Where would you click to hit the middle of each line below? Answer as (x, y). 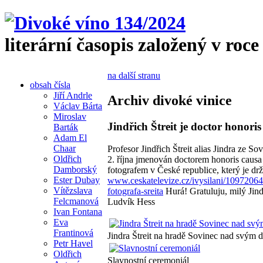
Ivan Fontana (78, 211)
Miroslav (70, 116)
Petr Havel (73, 243)
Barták (66, 127)
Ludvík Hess (131, 202)
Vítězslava (73, 190)
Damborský (75, 169)
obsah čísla (50, 85)
